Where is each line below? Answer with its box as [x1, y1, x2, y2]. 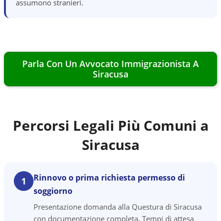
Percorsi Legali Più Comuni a [12, 116, 209, 135]
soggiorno [34, 185, 73, 196]
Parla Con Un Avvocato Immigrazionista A [22, 58, 199, 70]
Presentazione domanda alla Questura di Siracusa [34, 202, 202, 212]
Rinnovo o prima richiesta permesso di [34, 172, 185, 183]
